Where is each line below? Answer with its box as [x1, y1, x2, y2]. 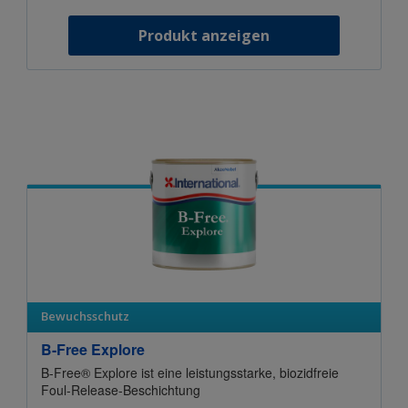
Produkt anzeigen [138, 25, 270, 46]
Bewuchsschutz [41, 307, 129, 324]
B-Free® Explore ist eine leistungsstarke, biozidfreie [41, 362, 339, 382]
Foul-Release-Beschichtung [41, 380, 200, 399]
